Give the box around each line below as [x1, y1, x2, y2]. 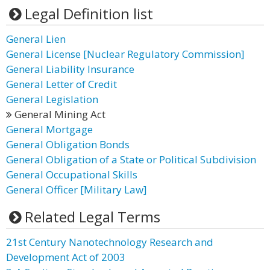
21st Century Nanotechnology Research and [6, 235, 213, 249]
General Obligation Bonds [6, 137, 130, 151]
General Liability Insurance [6, 62, 134, 76]
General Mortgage [6, 122, 93, 136]
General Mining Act [12, 107, 105, 121]
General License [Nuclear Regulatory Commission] [6, 47, 245, 61]
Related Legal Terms [24, 207, 160, 227]
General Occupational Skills [6, 168, 137, 181]
